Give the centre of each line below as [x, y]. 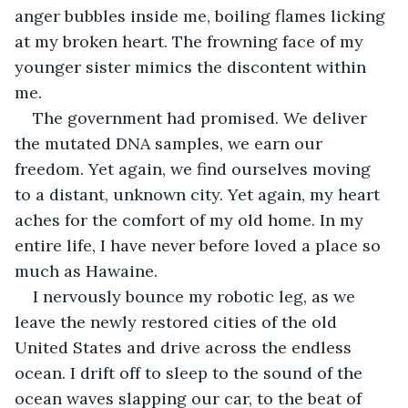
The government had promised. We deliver [202, 117]
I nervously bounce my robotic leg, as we [196, 296]
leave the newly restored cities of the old [178, 321]
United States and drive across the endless [185, 347]
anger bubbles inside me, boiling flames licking [202, 15]
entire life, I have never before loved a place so [200, 245]
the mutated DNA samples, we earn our [171, 143]
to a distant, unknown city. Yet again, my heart [199, 194]
